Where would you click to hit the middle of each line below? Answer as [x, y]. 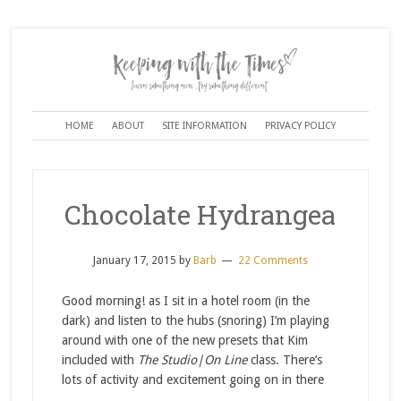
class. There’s [284, 360]
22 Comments [273, 261]
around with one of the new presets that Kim [184, 341]
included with [99, 360]
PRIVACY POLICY [300, 126]
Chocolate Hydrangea [200, 215]
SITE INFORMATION [204, 126]
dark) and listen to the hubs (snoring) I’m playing [195, 321]
